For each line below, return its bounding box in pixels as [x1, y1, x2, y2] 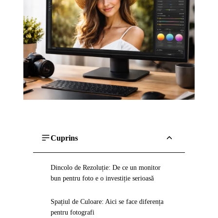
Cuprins [51, 133, 78, 142]
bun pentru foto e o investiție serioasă [51, 175, 154, 182]
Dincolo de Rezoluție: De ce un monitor [51, 164, 161, 171]
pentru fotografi [51, 209, 94, 216]
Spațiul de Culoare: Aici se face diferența [51, 198, 163, 205]
